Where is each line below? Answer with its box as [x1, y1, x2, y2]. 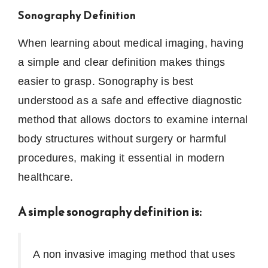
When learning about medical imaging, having [18, 37, 243, 50]
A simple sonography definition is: [18, 203, 202, 221]
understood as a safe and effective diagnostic [18, 95, 242, 107]
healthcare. [18, 171, 74, 184]
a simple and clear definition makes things [18, 56, 226, 69]
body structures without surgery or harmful [18, 133, 227, 145]
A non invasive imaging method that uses [33, 248, 236, 261]
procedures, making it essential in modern [18, 152, 225, 165]
